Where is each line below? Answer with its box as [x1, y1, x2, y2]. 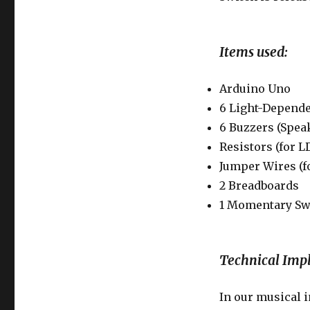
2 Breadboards [219, 179, 299, 193]
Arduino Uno [219, 82, 291, 96]
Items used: [219, 44, 288, 61]
